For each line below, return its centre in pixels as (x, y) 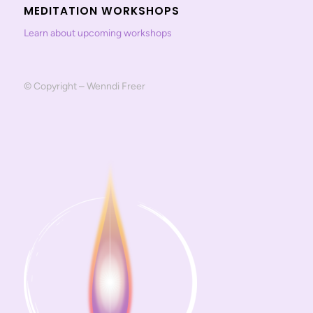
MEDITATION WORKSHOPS (101, 10)
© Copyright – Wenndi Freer (84, 87)
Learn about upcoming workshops (97, 33)
